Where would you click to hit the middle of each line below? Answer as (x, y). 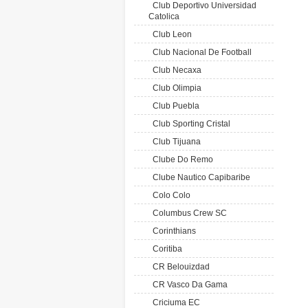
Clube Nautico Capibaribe (199, 177)
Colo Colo (169, 195)
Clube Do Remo (181, 159)
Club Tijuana (175, 142)
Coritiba (165, 249)
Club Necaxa (175, 70)
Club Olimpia (175, 88)
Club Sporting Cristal (189, 124)
